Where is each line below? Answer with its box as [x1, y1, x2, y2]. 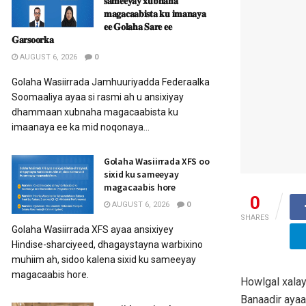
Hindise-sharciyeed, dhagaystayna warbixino [12, 239, 203, 250]
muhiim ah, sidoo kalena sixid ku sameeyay [12, 254, 196, 265]
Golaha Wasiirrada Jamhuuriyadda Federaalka [12, 76, 210, 87]
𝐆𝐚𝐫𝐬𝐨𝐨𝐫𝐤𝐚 [12, 33, 54, 46]
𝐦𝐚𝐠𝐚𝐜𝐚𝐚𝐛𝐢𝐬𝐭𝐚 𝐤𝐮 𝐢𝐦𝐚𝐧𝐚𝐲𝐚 [104, 8, 206, 20]
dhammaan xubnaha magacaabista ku [12, 107, 178, 117]
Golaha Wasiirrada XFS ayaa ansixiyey [12, 224, 173, 235]
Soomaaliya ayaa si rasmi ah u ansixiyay [12, 92, 184, 102]
